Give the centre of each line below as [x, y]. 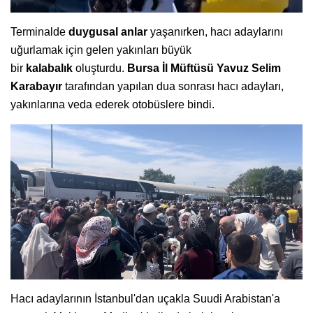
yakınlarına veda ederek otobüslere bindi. [112, 104]
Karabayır [38, 86]
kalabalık [51, 68]
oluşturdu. [101, 68]
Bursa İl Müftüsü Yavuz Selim [204, 68]
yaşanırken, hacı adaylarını [217, 31]
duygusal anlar [109, 31]
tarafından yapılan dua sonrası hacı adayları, [174, 86]
